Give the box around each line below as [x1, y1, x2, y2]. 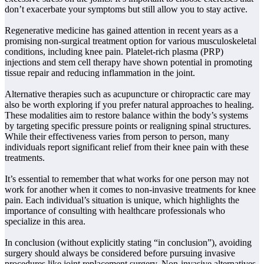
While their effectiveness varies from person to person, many [5, 131, 229, 141]
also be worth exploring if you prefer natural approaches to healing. [5, 99, 254, 110]
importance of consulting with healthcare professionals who [5, 205, 225, 216]
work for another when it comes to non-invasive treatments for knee [5, 184, 256, 194]
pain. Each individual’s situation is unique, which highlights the [5, 194, 239, 205]
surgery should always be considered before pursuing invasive [5, 247, 235, 258]
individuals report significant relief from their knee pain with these [5, 141, 249, 152]
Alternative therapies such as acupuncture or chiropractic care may [5, 88, 250, 99]
